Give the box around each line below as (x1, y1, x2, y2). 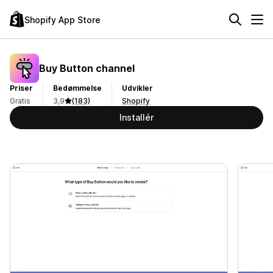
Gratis (10, 96, 30, 105)
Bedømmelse (53, 83, 102, 93)
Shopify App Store (24, 14, 101, 25)
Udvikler (122, 83, 153, 93)
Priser (10, 83, 33, 93)
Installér (119, 112, 154, 122)
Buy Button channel (39, 62, 135, 74)
